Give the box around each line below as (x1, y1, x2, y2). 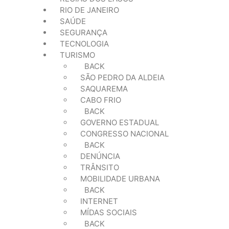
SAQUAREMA (80, 84, 128, 94)
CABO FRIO (80, 95, 121, 105)
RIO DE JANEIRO (60, 5, 119, 15)
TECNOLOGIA (60, 39, 109, 49)
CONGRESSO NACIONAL (80, 129, 169, 139)
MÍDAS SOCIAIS (80, 208, 137, 217)
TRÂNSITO (80, 163, 119, 172)
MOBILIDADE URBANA (80, 174, 160, 184)
